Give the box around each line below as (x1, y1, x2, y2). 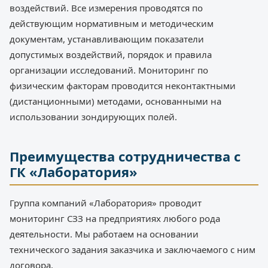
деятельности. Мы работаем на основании (10, 228, 199, 240)
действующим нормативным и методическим (10, 17, 214, 30)
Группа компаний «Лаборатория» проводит (10, 197, 202, 209)
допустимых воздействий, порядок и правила (10, 48, 212, 61)
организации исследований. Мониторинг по (10, 64, 208, 77)
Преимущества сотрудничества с (10, 147, 240, 166)
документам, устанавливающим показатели (10, 33, 204, 45)
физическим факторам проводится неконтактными (10, 80, 236, 92)
